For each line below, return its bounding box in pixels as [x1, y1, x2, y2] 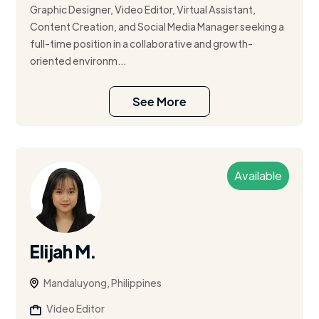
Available [234, 168, 282, 184]
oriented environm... [30, 54, 127, 68]
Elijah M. [30, 240, 96, 263]
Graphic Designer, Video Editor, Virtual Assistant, [30, 3, 256, 16]
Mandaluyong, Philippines [43, 276, 162, 290]
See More [132, 94, 187, 110]
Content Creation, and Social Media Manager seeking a [30, 20, 285, 33]
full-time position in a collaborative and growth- [30, 37, 253, 51]
